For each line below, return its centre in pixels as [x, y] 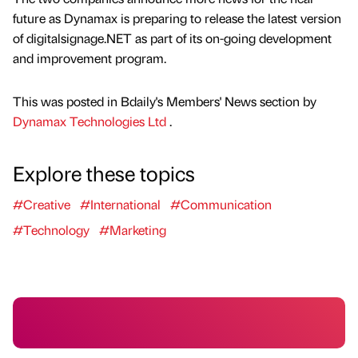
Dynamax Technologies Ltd [91, 121]
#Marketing [133, 229]
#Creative [42, 204]
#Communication [221, 204]
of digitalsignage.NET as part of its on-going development [172, 38]
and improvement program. [89, 58]
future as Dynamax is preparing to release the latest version [177, 18]
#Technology [51, 229]
